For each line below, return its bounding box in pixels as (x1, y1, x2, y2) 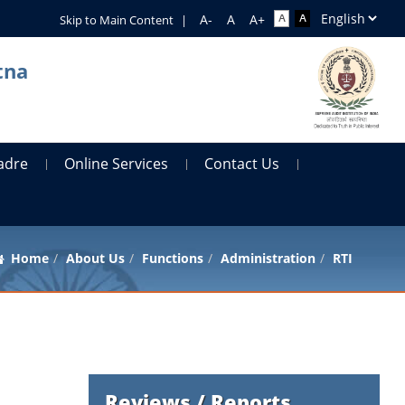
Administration (220, 249, 316, 267)
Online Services (64, 153, 169, 174)
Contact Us (204, 153, 280, 174)
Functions (141, 249, 203, 267)
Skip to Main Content (59, 12, 174, 28)
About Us (65, 249, 125, 267)
